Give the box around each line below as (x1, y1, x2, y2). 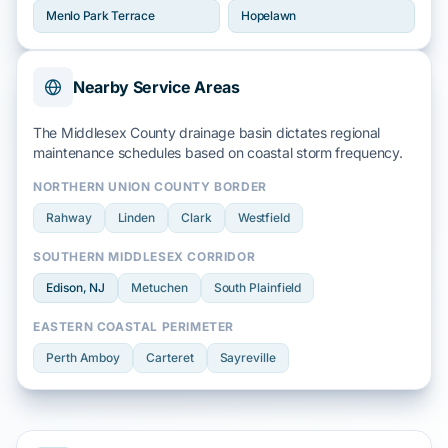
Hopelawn (241, 8, 297, 23)
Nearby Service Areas (73, 77, 240, 97)
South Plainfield (213, 280, 302, 295)
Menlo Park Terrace (46, 8, 155, 23)
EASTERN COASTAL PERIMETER (33, 319, 234, 334)
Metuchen (131, 280, 188, 295)
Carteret (146, 350, 194, 365)
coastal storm (247, 144, 332, 161)
